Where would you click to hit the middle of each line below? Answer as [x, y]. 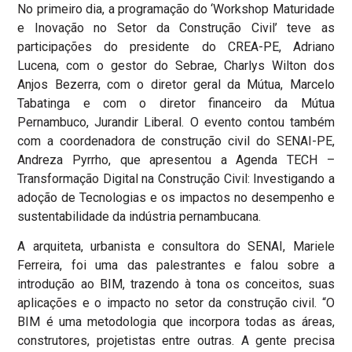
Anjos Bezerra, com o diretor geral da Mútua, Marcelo [176, 84]
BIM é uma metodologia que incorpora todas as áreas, [176, 322]
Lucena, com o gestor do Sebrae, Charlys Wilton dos [176, 65]
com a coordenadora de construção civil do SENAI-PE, [176, 141]
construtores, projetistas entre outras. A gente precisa [176, 341]
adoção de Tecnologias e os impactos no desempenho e [176, 197]
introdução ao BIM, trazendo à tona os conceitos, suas [176, 284]
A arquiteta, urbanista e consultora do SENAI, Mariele [176, 247]
